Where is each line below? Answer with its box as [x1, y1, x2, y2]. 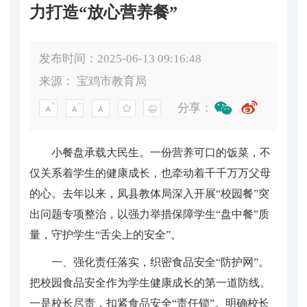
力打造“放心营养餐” [29, 3, 177, 21]
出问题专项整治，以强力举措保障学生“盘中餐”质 [29, 208, 269, 220]
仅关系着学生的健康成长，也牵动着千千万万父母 [29, 167, 271, 179]
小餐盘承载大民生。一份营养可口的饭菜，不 [51, 146, 271, 158]
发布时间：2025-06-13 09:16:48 [39, 51, 202, 65]
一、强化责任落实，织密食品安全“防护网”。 [51, 256, 269, 268]
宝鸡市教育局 [77, 75, 147, 88]
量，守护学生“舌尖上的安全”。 [29, 228, 182, 241]
